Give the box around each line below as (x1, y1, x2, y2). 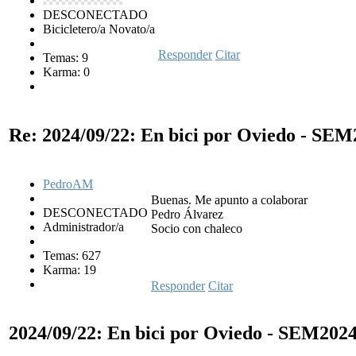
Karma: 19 (43, 262, 96, 277)
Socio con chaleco (151, 221, 242, 235)
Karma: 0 (43, 64, 90, 79)
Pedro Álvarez (151, 207, 223, 221)
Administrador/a (43, 219, 124, 234)
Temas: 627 (43, 248, 101, 262)
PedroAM (43, 176, 93, 191)
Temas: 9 (43, 50, 88, 64)
